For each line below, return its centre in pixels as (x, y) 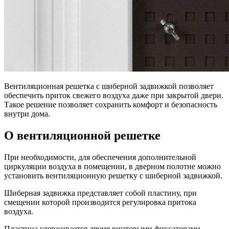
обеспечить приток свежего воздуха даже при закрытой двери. (114, 95)
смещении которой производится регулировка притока (100, 202)
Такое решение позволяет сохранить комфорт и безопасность (111, 104)
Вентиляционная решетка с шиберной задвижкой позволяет (109, 86)
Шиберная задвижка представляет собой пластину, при (100, 193)
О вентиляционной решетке (82, 135)
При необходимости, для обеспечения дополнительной (100, 157)
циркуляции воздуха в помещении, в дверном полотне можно (112, 166)
